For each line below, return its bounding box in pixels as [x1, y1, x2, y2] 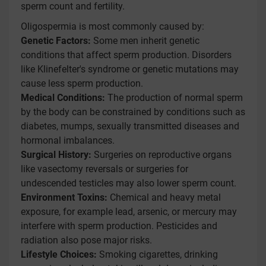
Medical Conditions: [21, 92, 105, 103]
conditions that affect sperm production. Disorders [21, 49, 232, 61]
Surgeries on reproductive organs [91, 149, 232, 160]
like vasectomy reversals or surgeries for [21, 163, 188, 175]
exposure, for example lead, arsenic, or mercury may [21, 206, 237, 217]
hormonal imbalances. [21, 135, 115, 146]
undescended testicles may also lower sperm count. [21, 178, 236, 189]
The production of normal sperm [105, 92, 243, 103]
